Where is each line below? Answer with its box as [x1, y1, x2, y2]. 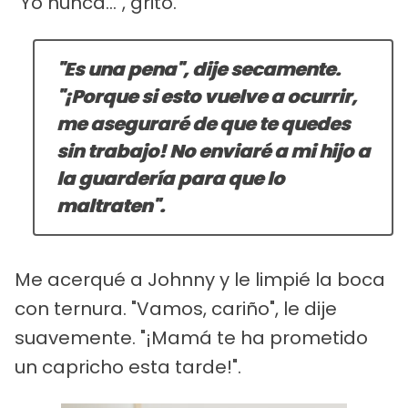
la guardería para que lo [56, 166, 284, 192]
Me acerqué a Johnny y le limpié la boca [15, 267, 385, 293]
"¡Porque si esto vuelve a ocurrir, [56, 84, 357, 110]
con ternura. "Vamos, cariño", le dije [15, 296, 337, 322]
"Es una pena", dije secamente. [56, 56, 341, 83]
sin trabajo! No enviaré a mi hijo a [56, 138, 370, 165]
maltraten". [56, 193, 165, 219]
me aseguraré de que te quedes [56, 111, 350, 138]
